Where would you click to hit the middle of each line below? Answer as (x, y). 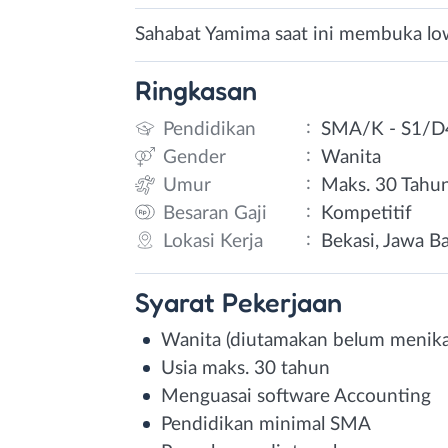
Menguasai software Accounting (296, 396)
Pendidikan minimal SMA (266, 424)
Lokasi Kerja (213, 241)
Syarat (178, 301)
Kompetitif (367, 213)
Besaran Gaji (215, 213)
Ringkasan (196, 90)
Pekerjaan (282, 301)
